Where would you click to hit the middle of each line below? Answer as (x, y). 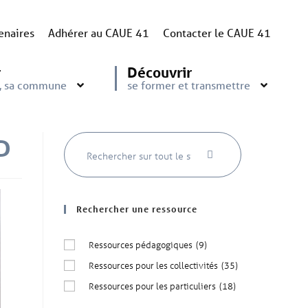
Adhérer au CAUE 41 (99, 33)
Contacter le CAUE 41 (217, 33)
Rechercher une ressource (137, 209)
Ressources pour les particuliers (153, 285)
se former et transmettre (189, 85)
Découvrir (161, 73)
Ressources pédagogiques (141, 244)
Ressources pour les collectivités (154, 265)
